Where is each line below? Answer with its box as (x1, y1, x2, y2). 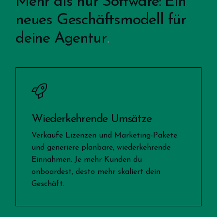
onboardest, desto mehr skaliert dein (31, 168, 160, 176)
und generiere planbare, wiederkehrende (31, 143, 170, 152)
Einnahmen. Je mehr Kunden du (31, 155, 142, 164)
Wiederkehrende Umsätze (31, 113, 152, 125)
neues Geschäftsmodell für (15, 12, 186, 28)
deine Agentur (15, 31, 107, 46)
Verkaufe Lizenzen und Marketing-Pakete (31, 131, 177, 139)
